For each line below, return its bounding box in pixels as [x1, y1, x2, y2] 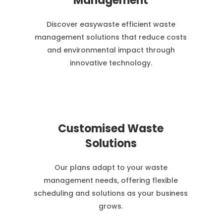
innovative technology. [69, 58, 152, 68]
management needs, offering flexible [44, 175, 178, 185]
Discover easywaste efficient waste [46, 19, 175, 29]
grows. [99, 201, 123, 211]
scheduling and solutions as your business [34, 188, 188, 198]
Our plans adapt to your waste [54, 163, 167, 172]
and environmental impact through [47, 45, 175, 55]
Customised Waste [58, 121, 164, 136]
